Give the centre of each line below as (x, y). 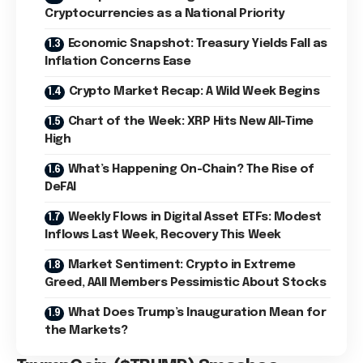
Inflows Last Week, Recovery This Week (163, 235)
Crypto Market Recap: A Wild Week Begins (194, 92)
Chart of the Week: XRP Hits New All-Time (190, 122)
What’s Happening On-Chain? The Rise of (191, 169)
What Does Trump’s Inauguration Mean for (197, 313)
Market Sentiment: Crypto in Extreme (181, 265)
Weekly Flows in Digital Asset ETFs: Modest (194, 217)
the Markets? (86, 331)
